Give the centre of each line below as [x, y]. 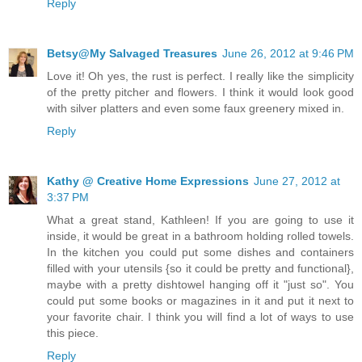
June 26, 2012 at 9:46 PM [288, 53]
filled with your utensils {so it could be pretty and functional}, [200, 268]
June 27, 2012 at [297, 181]
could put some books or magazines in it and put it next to [200, 300]
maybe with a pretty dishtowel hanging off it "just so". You [200, 284]
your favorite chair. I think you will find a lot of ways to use [200, 316]
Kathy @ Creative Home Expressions [148, 181]
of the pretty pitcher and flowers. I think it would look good [200, 92]
